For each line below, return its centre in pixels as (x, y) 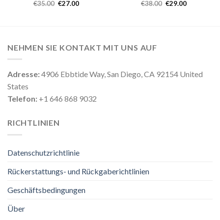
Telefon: (22, 99)
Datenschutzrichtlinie (43, 152)
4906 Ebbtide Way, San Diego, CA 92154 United (121, 74)
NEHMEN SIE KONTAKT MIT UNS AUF (82, 47)
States (18, 86)
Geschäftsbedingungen (46, 190)
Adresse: (24, 74)
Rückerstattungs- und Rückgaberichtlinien (78, 171)
